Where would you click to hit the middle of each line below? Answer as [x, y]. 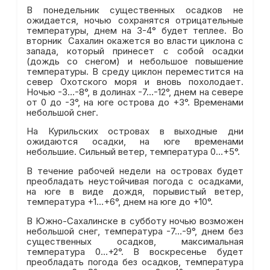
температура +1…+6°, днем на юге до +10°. [121, 202]
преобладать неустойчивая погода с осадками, [135, 182]
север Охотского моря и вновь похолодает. [135, 82]
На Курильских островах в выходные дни [135, 132]
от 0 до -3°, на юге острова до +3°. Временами [135, 102]
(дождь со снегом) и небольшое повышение [135, 61]
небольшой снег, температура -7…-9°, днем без [135, 232]
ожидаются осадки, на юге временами [135, 142]
